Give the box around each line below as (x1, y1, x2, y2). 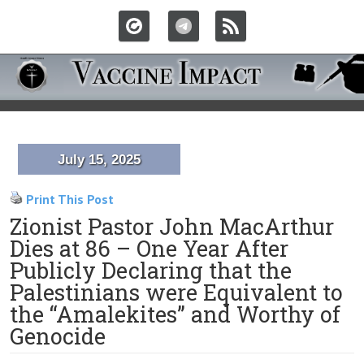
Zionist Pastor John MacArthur (10, 212, 334, 240)
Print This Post (26, 191, 114, 207)
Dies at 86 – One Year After (10, 234, 288, 262)
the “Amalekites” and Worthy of (10, 300, 340, 328)
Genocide (10, 322, 106, 350)
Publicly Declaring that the (10, 256, 292, 284)
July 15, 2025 (58, 152, 141, 167)
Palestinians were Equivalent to (10, 278, 343, 306)
